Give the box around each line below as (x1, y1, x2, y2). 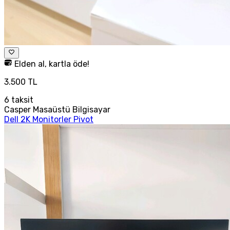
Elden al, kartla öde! (12, 59, 89, 69)
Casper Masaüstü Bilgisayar (4, 104, 110, 114)
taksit (9, 94, 33, 105)
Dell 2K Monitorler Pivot (4, 114, 93, 124)
